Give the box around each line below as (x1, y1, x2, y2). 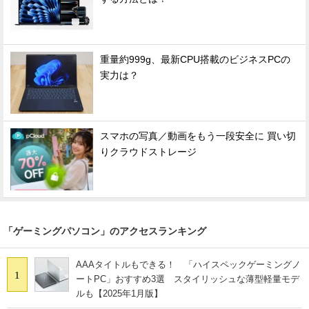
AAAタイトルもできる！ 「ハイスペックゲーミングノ (76, 259, 301, 270)
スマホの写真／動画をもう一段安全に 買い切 (100, 130, 296, 141)
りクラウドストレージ (100, 146, 197, 157)
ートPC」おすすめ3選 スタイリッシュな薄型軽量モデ (76, 273, 299, 284)
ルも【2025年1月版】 (76, 288, 163, 299)
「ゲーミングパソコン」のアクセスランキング (3, 225, 206, 237)
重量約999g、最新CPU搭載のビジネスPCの (100, 54, 290, 65)
